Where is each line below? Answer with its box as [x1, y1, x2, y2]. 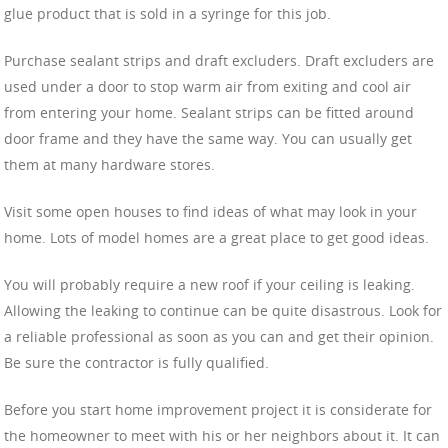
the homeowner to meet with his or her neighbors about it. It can [4, 425, 440, 445]
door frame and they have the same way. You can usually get [4, 128, 412, 148]
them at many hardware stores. [4, 154, 215, 174]
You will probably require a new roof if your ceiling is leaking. [4, 274, 415, 294]
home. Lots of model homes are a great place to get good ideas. [4, 227, 429, 247]
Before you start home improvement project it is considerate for [4, 399, 432, 419]
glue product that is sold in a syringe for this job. [4, 3, 331, 23]
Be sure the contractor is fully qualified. [4, 352, 269, 372]
